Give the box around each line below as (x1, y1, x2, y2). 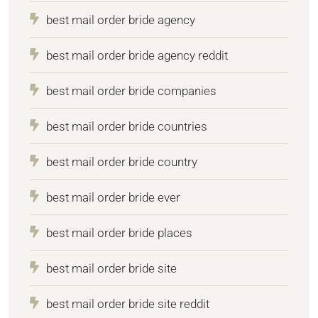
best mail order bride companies (46, 83, 216, 98)
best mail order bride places (46, 225, 192, 240)
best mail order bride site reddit (46, 296, 209, 311)
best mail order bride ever (46, 190, 180, 204)
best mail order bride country (46, 154, 197, 169)
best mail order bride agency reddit (46, 48, 228, 62)
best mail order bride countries (46, 119, 207, 133)
